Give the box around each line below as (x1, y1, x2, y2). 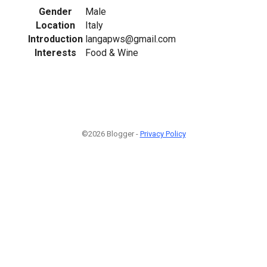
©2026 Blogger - (81, 129, 140, 138)
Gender (39, 5, 72, 17)
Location (36, 19, 75, 31)
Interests (35, 46, 76, 58)
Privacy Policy (139, 129, 186, 138)
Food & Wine (85, 46, 138, 58)
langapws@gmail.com (85, 33, 176, 45)
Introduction (28, 33, 83, 45)
